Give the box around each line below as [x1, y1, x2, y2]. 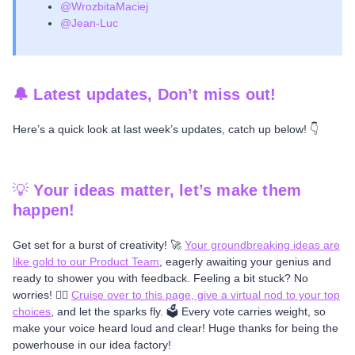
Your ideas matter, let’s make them [33, 181, 302, 200]
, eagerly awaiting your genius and [159, 255, 331, 269]
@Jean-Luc [60, 17, 118, 30]
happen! [13, 201, 75, 219]
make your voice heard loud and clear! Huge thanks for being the [13, 322, 338, 335]
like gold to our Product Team [13, 255, 159, 269]
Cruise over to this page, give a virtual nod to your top [71, 288, 340, 302]
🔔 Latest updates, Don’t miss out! [13, 86, 277, 104]
